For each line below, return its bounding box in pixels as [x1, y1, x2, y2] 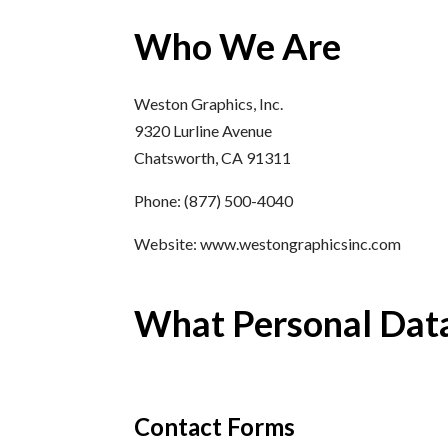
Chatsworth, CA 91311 [134, 147, 292, 167]
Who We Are [134, 23, 342, 68]
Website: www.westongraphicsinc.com [134, 233, 402, 253]
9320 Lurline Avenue [134, 120, 273, 140]
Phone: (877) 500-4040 [134, 190, 294, 210]
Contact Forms [134, 411, 296, 441]
